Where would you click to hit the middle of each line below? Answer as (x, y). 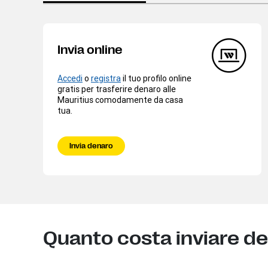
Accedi (70, 78)
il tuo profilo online (156, 78)
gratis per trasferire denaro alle (117, 89)
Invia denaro (91, 146)
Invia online (90, 50)
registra (106, 78)
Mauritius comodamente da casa (120, 100)
